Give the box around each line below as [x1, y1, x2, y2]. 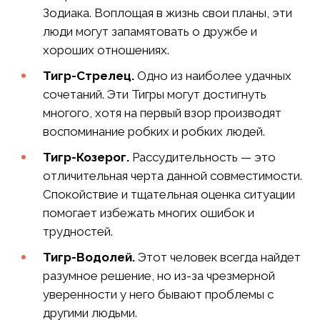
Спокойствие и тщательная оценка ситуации [43, 186, 295, 201]
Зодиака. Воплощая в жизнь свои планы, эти [43, 5, 292, 20]
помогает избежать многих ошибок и [43, 205, 254, 220]
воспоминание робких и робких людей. [43, 124, 265, 139]
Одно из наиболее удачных [134, 68, 291, 83]
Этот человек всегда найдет [135, 249, 301, 264]
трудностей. [43, 224, 113, 239]
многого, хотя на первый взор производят [43, 105, 281, 120]
